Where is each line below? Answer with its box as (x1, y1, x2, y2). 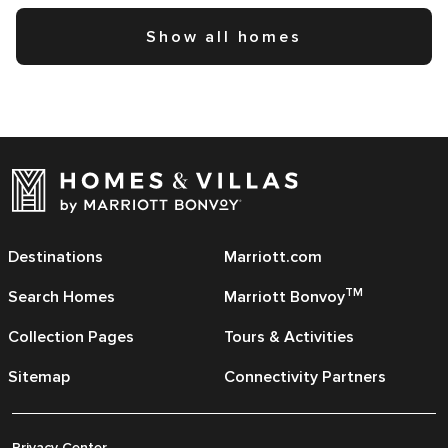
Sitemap (8, 367, 70, 388)
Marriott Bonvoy (224, 287, 345, 308)
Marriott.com (224, 247, 322, 268)
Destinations (8, 247, 103, 268)
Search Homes (8, 287, 115, 308)
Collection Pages (8, 327, 134, 348)
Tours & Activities (224, 327, 354, 348)
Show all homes (146, 27, 302, 48)
